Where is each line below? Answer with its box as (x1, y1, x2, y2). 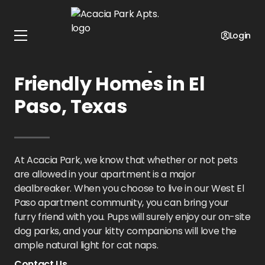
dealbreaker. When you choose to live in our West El (14, 182, 244, 195)
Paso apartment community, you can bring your (14, 196, 229, 209)
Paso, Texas (14, 93, 127, 119)
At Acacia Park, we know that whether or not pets (14, 153, 238, 167)
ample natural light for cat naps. (14, 238, 159, 252)
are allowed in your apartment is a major (14, 167, 196, 181)
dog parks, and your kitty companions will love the (14, 224, 237, 238)
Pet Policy (146, 18, 188, 31)
